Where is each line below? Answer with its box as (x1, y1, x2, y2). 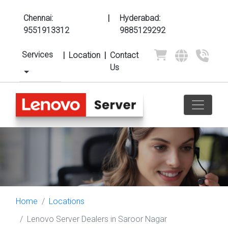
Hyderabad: (119, 13, 160, 23)
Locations (49, 196, 84, 207)
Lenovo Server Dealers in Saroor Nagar (27, 214, 167, 224)
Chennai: (23, 13, 53, 23)
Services (22, 50, 53, 60)
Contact (109, 50, 138, 60)
